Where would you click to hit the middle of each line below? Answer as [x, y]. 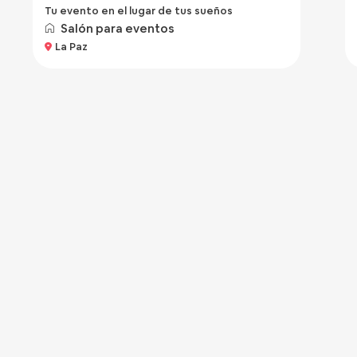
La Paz [71, 47]
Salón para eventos [118, 28]
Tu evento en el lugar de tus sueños [139, 11]
